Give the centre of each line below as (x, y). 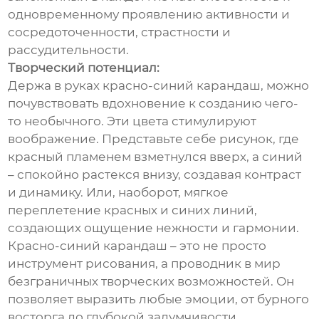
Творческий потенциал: (84, 68)
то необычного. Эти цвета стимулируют (132, 121)
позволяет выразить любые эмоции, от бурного (159, 299)
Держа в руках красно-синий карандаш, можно (159, 86)
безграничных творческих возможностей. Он (151, 282)
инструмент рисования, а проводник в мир (145, 264)
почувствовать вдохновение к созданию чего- (153, 104)
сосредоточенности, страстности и (120, 32)
